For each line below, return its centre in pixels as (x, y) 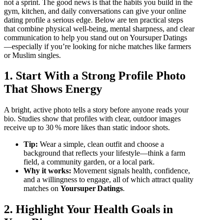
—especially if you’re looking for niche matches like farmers (97, 46)
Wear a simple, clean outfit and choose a (101, 144)
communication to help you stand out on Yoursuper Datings (96, 37)
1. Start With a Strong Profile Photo (95, 76)
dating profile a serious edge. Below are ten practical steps (94, 20)
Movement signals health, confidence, (131, 171)
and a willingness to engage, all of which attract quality (109, 180)
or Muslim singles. (32, 55)
